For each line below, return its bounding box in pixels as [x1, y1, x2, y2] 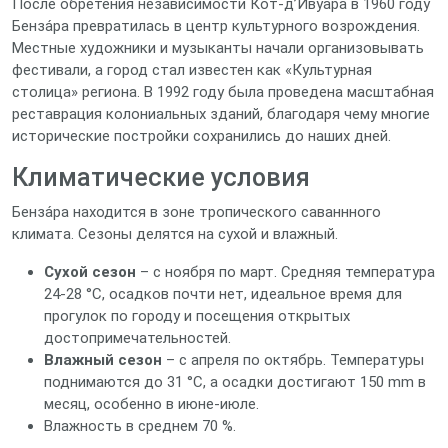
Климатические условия [12, 163, 310, 192]
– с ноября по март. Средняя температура [136, 263, 435, 281]
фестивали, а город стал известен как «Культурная [12, 61, 372, 79]
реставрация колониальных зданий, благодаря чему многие [12, 105, 430, 123]
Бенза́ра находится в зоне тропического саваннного [12, 203, 381, 221]
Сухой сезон [44, 263, 136, 281]
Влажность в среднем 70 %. [44, 417, 236, 435]
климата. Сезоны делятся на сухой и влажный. [12, 225, 338, 243]
